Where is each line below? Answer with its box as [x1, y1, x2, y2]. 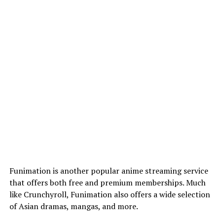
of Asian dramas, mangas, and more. [9, 200, 138, 212]
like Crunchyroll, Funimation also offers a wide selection [9, 188, 210, 200]
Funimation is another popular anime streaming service [9, 165, 208, 176]
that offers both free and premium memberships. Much [9, 177, 206, 188]
